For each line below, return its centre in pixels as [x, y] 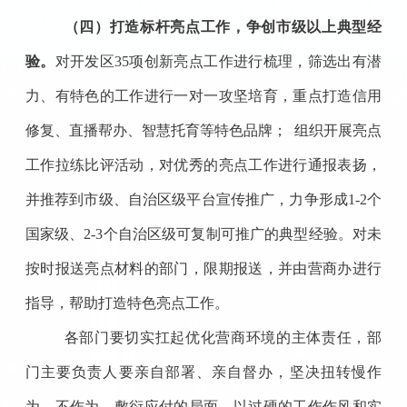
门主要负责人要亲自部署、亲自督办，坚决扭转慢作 [203, 372]
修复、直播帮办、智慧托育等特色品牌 [149, 130]
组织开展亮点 [335, 130]
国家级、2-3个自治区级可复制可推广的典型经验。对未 [203, 233]
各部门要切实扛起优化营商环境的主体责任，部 [223, 337]
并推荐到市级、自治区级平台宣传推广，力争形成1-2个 [203, 199]
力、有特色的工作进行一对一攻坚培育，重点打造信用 [203, 95]
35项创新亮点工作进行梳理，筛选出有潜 [248, 61]
